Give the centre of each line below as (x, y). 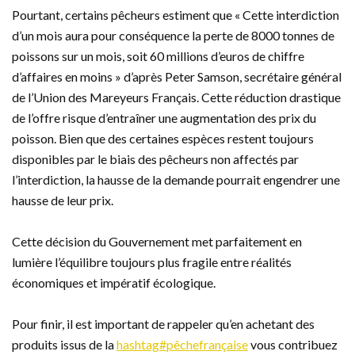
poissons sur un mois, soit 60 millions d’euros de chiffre (158, 56)
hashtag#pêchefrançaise (182, 345)
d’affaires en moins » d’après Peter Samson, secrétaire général (177, 77)
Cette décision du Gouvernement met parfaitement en (157, 242)
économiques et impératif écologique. (114, 283)
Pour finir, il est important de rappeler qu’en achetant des (163, 324)
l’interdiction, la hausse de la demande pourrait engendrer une (176, 180)
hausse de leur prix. (63, 200)
